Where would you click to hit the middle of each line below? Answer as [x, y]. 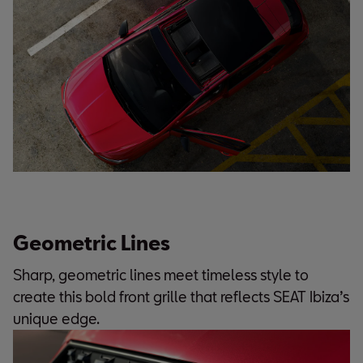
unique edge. [56, 318]
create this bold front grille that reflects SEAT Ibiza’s [181, 296]
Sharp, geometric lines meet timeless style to [161, 274]
